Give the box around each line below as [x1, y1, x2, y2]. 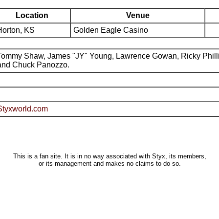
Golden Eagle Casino [73, 26, 148, 34]
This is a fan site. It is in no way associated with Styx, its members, [13, 153, 206, 160]
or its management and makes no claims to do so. [38, 160, 181, 167]
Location [16, 11, 48, 20]
